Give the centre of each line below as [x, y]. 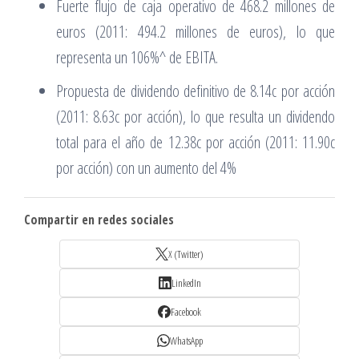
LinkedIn [186, 283]
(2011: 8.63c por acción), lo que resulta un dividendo [196, 117]
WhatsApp [186, 341]
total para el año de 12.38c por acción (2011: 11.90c [196, 143]
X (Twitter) [186, 254]
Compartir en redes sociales [99, 220]
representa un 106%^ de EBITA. [137, 58]
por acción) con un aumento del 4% [146, 168]
